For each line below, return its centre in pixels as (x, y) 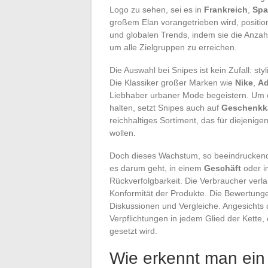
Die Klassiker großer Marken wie (172, 82)
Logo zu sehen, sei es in (157, 9)
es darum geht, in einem (157, 168)
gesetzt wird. (133, 231)
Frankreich (226, 9)
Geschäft (223, 168)
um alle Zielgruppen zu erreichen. (173, 47)
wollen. (123, 133)
